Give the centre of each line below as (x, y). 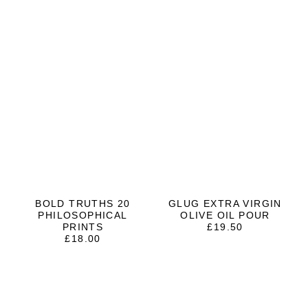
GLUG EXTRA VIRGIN (225, 204)
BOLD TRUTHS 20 (83, 204)
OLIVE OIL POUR (225, 216)
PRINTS (83, 227)
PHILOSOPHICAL (83, 216)
